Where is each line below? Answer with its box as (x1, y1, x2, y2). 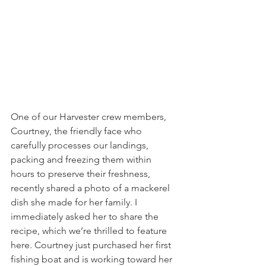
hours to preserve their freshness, (11, 167, 153, 179)
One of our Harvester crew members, (11, 110, 169, 122)
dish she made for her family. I (11, 196, 140, 208)
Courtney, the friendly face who (11, 125, 144, 137)
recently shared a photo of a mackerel (11, 182, 172, 194)
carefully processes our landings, (11, 139, 151, 151)
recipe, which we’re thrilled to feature (11, 224, 169, 236)
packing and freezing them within (11, 153, 154, 165)
